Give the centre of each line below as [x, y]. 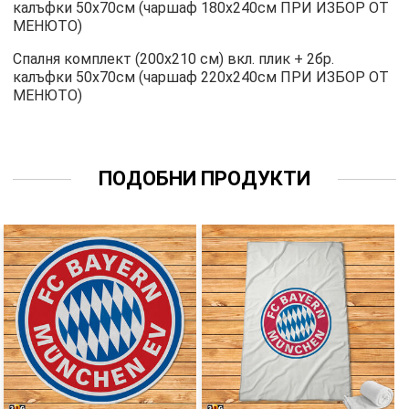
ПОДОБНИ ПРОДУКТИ [204, 179]
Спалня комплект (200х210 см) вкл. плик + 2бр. [174, 59]
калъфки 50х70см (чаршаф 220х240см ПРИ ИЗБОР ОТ [201, 78]
